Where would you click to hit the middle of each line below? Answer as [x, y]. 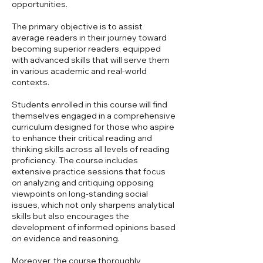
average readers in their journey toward [89, 37]
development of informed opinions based [94, 227]
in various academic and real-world [79, 71]
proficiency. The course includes [75, 160]
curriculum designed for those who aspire [93, 127]
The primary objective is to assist [77, 26]
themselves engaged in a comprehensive [94, 115]
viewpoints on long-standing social [80, 193]
